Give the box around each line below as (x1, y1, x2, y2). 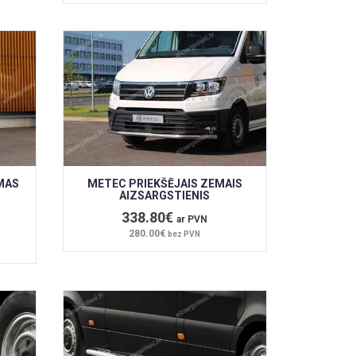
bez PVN (168, 229, 201, 238)
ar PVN (176, 213, 208, 225)
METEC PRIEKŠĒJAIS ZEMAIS (87, 176, 242, 190)
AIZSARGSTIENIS (119, 188, 211, 202)
